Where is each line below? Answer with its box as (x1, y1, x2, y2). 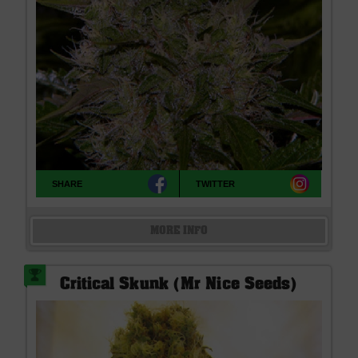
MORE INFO (149, 225, 209, 236)
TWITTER (196, 179, 236, 189)
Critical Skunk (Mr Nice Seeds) (60, 278, 298, 293)
